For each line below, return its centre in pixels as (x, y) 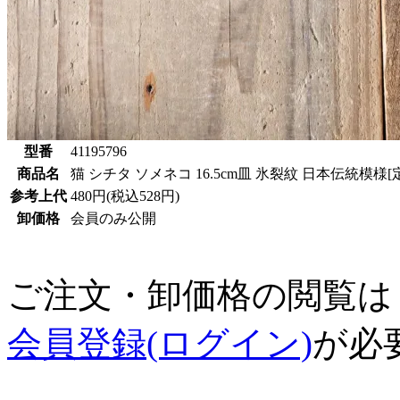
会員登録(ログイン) (160, 344)
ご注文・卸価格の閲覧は (200, 296)
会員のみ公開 (113, 219)
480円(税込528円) (125, 196)
